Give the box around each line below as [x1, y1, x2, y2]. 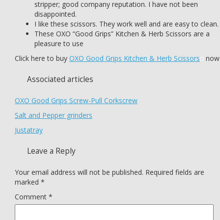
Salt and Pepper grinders [15, 110, 92, 120]
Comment [15, 192, 49, 201]
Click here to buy [15, 54, 69, 63]
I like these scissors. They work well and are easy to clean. [34, 19, 219, 28]
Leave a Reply [27, 146, 76, 156]
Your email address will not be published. [15, 167, 143, 177]
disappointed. [34, 9, 77, 19]
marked [15, 177, 41, 187]
